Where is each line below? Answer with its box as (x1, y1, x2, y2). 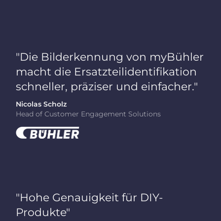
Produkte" (16, 206, 71, 219)
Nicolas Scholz (16, 100, 67, 109)
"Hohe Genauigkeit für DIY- (16, 191, 163, 204)
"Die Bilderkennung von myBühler (16, 50, 204, 63)
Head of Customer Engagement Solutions (16, 110, 161, 118)
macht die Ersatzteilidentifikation (16, 65, 197, 78)
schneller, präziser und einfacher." (16, 79, 198, 93)
